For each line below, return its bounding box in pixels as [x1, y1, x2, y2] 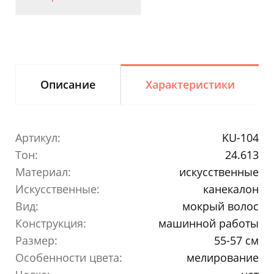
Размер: [15, 232, 57, 248]
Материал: [15, 164, 71, 179]
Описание [40, 76, 95, 92]
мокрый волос [182, 198, 259, 213]
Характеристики [146, 76, 235, 92]
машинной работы [158, 215, 259, 231]
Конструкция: [15, 215, 86, 231]
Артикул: [15, 130, 61, 145]
